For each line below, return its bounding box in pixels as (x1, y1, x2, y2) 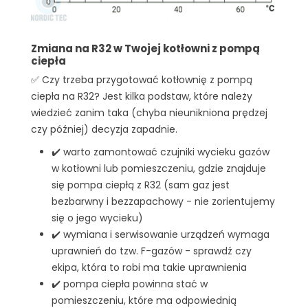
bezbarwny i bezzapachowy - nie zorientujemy (52, 195, 275, 209)
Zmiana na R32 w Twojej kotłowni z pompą (31, 41, 260, 56)
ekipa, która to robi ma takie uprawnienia (52, 261, 247, 275)
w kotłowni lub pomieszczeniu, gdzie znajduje (52, 162, 266, 176)
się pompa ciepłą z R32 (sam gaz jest (52, 178, 230, 192)
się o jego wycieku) (52, 211, 143, 225)
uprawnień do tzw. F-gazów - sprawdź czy (52, 244, 252, 258)
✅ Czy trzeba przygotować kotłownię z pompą (31, 72, 252, 87)
